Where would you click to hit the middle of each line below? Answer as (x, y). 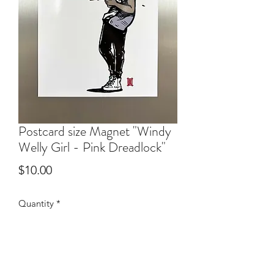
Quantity (36, 203)
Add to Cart (98, 267)
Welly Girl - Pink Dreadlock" (92, 147)
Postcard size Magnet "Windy (95, 131)
